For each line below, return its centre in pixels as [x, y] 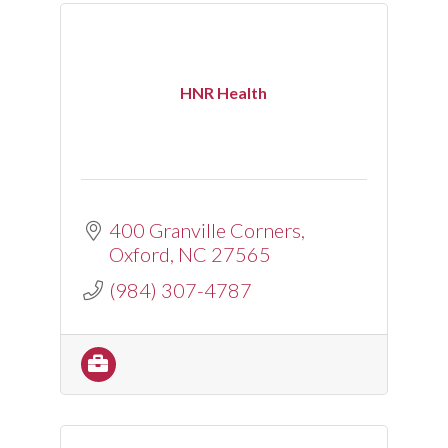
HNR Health [224, 92]
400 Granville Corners [204, 230]
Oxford [139, 254]
